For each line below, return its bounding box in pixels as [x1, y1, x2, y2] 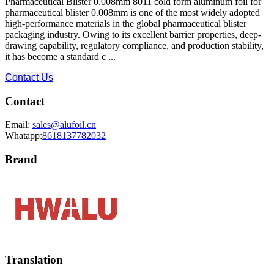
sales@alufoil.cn [32, 119, 96, 130]
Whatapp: [5, 130, 42, 141]
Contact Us [5, 72, 53, 83]
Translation [5, 253, 63, 266]
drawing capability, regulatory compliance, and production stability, [5, 40, 264, 51]
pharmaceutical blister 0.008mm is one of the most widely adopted [5, 7, 260, 18]
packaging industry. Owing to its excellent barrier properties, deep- [5, 29, 261, 40]
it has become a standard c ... [5, 51, 116, 62]
